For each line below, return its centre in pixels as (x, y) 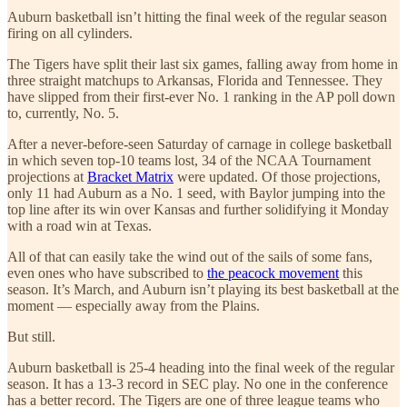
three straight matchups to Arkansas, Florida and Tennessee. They (195, 80)
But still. (31, 336)
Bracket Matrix (130, 176)
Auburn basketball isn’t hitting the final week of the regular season (197, 16)
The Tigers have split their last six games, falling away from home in (203, 64)
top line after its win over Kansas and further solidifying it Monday (198, 209)
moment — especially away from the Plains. (134, 305)
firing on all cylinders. (70, 33)
